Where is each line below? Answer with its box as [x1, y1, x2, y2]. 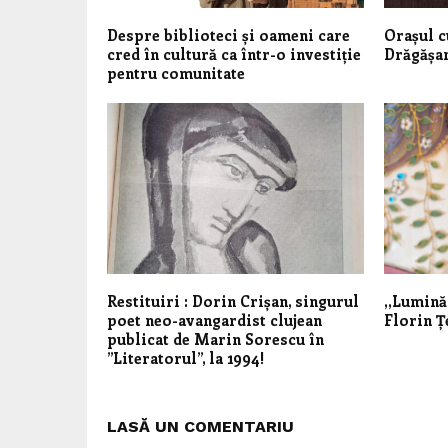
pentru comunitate [107, 62, 245, 83]
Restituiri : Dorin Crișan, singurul [107, 290, 359, 311]
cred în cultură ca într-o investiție [107, 43, 361, 64]
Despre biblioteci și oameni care [107, 24, 350, 45]
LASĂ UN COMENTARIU [107, 416, 294, 436]
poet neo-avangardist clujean [107, 309, 322, 330]
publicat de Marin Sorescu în [107, 328, 324, 349]
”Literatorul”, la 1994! [107, 347, 264, 368]
